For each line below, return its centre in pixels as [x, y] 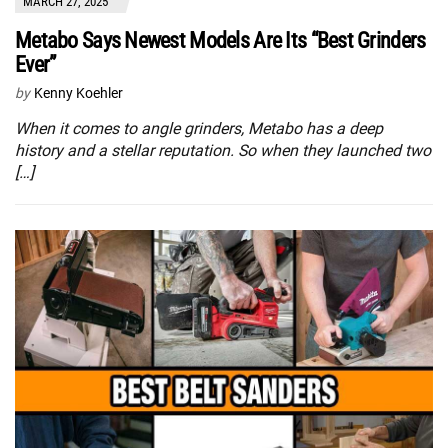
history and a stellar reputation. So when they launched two [223, 151]
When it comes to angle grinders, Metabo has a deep [199, 129]
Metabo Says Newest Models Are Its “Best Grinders [220, 41]
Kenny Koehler [78, 93]
